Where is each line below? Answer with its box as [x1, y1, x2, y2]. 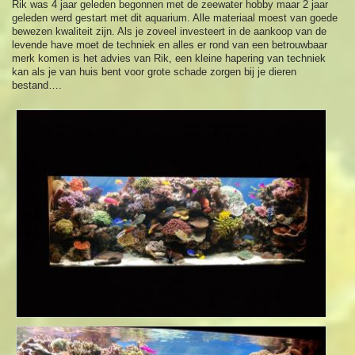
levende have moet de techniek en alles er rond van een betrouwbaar [12, 39, 328, 52]
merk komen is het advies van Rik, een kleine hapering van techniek [12, 52, 326, 65]
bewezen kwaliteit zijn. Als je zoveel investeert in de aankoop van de [12, 25, 327, 38]
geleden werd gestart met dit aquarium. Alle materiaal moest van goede [12, 12, 338, 25]
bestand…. [12, 79, 63, 92]
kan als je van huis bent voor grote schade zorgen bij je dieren [12, 66, 297, 78]
